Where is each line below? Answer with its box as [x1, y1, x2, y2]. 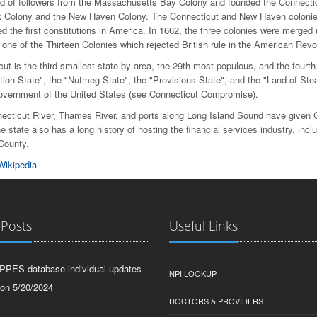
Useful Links [169, 217, 238, 234]
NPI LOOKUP [169, 267, 217, 279]
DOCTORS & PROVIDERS [169, 295, 263, 306]
